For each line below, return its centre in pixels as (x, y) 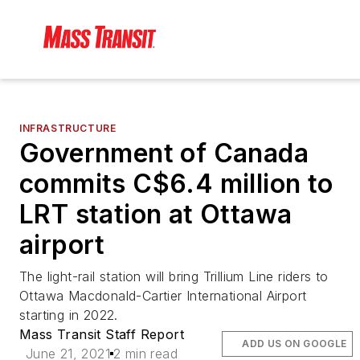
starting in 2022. (69, 315)
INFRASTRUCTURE (68, 129)
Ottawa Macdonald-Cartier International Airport (163, 296)
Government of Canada (164, 153)
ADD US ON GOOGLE (295, 344)
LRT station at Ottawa (156, 215)
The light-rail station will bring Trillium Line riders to (174, 277)
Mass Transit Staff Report (102, 335)
